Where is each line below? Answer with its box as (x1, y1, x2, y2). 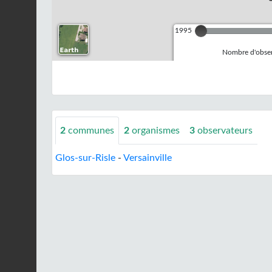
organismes (132, 126, 180, 135)
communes (66, 126, 114, 135)
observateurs (197, 126, 253, 135)
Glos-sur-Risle (55, 153, 115, 163)
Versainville (123, 153, 172, 163)
